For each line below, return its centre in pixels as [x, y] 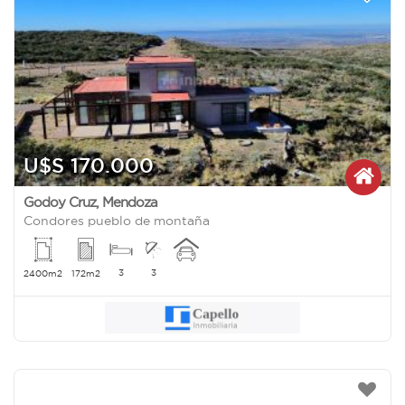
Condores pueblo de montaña [117, 221]
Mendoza [130, 202]
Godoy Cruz [60, 202]
